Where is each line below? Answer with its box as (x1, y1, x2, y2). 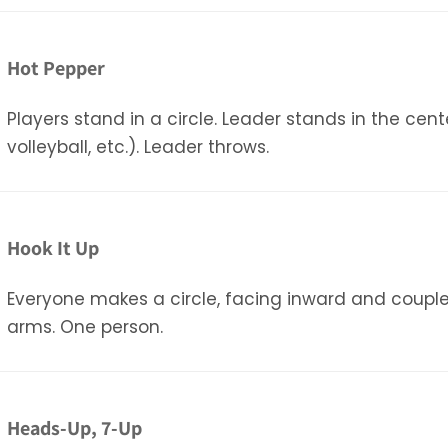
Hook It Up (7, 234, 100, 261)
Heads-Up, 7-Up (7, 414, 143, 441)
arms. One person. (7, 314, 164, 339)
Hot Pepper (7, 54, 106, 81)
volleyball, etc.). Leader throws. (7, 134, 270, 159)
